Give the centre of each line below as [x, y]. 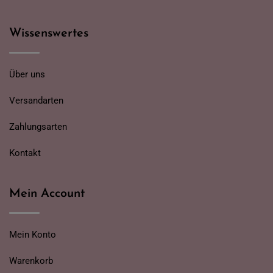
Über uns [27, 75]
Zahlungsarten [38, 127]
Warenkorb [31, 261]
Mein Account [47, 194]
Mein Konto [33, 235]
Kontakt [25, 153]
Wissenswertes [49, 34]
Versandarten [36, 101]
